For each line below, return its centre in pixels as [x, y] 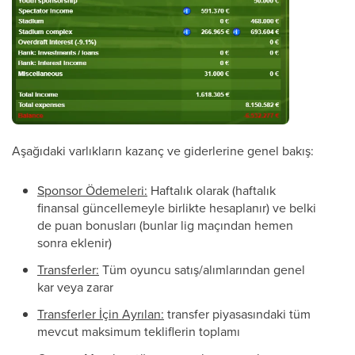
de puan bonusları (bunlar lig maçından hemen [165, 225]
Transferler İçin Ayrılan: [101, 314]
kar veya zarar [75, 287]
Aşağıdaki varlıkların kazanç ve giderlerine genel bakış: [163, 151]
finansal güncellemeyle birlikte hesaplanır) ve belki [177, 208]
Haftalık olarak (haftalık [212, 191]
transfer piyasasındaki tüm [237, 314]
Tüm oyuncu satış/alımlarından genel [202, 270]
